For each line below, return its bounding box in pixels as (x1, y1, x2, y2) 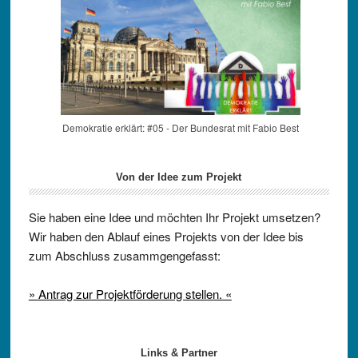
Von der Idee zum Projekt (116, 171, 242, 183)
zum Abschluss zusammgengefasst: (28, 247, 221, 264)
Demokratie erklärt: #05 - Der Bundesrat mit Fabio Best (62, 121, 299, 134)
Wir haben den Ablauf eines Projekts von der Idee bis (28, 228, 304, 245)
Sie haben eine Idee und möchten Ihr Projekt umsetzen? (28, 209, 320, 225)
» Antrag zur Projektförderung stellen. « (28, 285, 232, 302)
